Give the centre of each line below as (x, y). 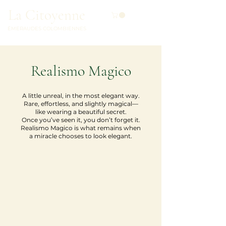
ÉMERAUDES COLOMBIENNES (47, 29)
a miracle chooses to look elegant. (81, 136)
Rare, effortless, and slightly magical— (81, 104)
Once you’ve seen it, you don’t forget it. (81, 120)
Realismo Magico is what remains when (81, 128)
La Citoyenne (47, 15)
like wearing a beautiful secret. (81, 112)
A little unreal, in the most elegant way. (81, 96)
